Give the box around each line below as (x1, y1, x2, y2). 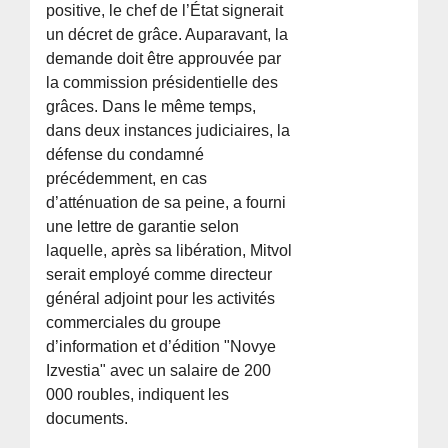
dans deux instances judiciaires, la (46, 122, 291, 140)
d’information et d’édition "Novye (46, 338, 277, 356)
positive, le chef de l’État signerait (46, 2, 284, 20)
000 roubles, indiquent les (46, 386, 230, 404)
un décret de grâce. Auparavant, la (46, 26, 289, 44)
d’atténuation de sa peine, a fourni (46, 194, 287, 212)
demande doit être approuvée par (46, 50, 282, 68)
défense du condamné (46, 146, 205, 164)
